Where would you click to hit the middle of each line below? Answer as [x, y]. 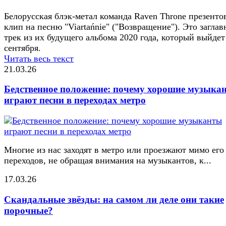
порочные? [29, 210]
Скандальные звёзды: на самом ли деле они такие [114, 199]
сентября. [22, 48]
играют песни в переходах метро [75, 100]
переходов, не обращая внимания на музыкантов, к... [108, 161]
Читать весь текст [39, 58]
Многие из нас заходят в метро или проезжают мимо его [114, 150]
